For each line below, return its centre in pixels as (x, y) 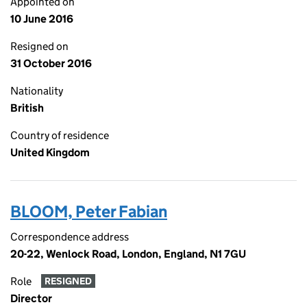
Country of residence (60, 135)
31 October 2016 (51, 63)
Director (31, 298)
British (27, 108)
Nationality (37, 91)
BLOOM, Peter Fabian (89, 211)
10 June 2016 (42, 19)
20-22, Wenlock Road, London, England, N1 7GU (128, 254)
